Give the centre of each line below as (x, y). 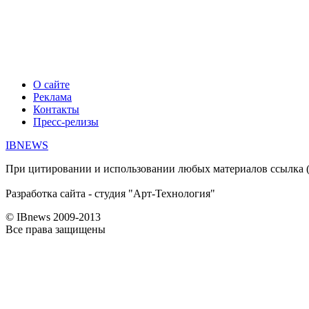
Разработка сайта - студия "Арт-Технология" (110, 193)
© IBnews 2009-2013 (53, 217)
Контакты (56, 109)
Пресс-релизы (66, 121)
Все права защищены (56, 229)
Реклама (52, 97)
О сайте (51, 84)
